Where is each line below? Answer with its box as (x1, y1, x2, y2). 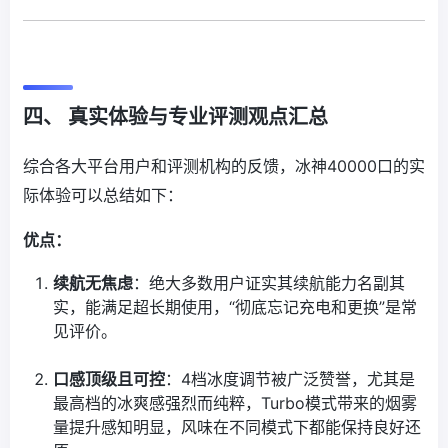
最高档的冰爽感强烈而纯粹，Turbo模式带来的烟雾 (53, 393, 418, 414)
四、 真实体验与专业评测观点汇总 (23, 105, 328, 130)
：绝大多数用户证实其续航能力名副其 (133, 273, 406, 294)
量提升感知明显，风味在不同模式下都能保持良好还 (53, 417, 422, 438)
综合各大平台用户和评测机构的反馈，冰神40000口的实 (23, 156, 425, 177)
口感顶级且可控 (53, 369, 166, 390)
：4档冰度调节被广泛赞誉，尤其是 (165, 369, 416, 390)
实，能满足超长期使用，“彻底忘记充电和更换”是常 (53, 297, 418, 318)
